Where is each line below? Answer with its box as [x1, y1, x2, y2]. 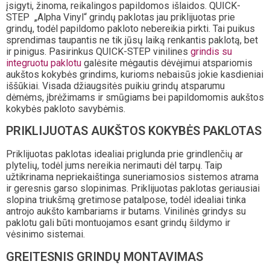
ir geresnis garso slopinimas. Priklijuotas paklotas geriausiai [6, 182, 260, 194]
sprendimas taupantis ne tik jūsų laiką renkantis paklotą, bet [6, 34, 258, 46]
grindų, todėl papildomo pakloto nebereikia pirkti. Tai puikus [6, 22, 255, 34]
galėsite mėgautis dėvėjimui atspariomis [81, 57, 253, 69]
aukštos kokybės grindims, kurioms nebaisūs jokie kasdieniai [6, 68, 263, 80]
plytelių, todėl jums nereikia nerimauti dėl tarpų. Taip [6, 159, 222, 171]
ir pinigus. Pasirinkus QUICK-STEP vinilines [6, 45, 190, 57]
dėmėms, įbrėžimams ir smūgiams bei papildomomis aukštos [6, 91, 264, 103]
